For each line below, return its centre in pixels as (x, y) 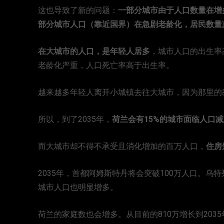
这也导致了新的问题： (78, 11)
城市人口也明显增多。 (78, 188)
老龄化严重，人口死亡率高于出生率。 (106, 66)
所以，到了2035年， (75, 120)
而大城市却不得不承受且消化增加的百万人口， (122, 147)
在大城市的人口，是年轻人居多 (94, 52)
